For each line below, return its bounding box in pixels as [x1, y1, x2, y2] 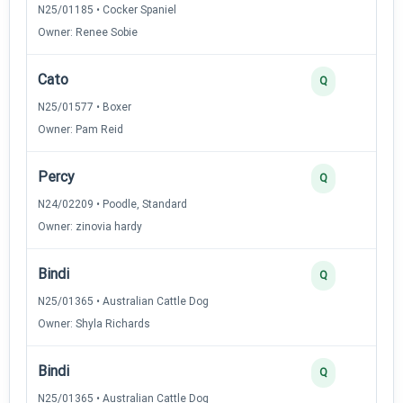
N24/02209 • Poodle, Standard [38, 197, 187, 210]
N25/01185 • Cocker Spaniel [38, 3, 176, 16]
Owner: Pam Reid [38, 122, 123, 136]
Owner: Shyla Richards [38, 317, 150, 330]
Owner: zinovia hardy [38, 219, 142, 233]
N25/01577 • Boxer [38, 100, 131, 113]
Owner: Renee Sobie [38, 25, 138, 39]
